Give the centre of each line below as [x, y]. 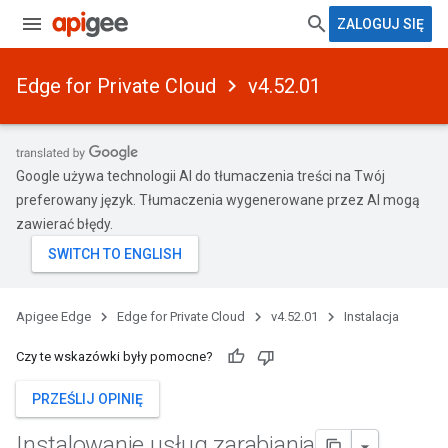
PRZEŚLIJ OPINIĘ [87, 399]
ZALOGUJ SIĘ [380, 24]
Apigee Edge [53, 316]
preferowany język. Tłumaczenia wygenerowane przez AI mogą [218, 200]
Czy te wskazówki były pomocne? [114, 356]
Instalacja [371, 316]
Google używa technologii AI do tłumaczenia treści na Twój [200, 176]
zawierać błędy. [64, 224]
